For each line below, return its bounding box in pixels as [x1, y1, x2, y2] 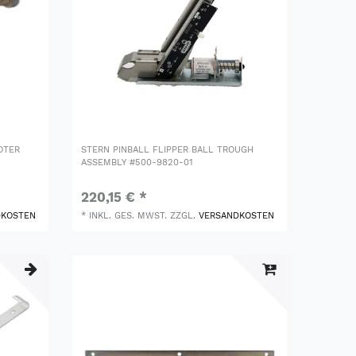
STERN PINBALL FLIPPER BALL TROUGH [81, 144, 254, 155]
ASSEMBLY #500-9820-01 [81, 157, 194, 168]
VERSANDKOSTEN [199, 210, 275, 221]
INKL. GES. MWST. [89, 210, 168, 221]
